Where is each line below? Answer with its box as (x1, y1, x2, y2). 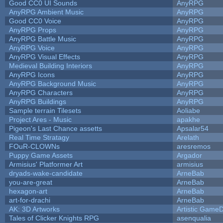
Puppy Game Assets (8, 151, 73, 159)
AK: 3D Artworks (8, 205, 60, 213)
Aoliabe (176, 106, 200, 114)
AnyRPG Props (8, 25, 56, 34)
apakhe (176, 115, 200, 123)
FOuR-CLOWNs (8, 142, 60, 150)
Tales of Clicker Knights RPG (8, 214, 99, 222)
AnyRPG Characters (8, 88, 73, 97)
